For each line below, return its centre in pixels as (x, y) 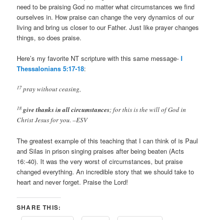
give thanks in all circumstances (67, 110)
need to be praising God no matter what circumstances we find (106, 6)
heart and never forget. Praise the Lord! (73, 182)
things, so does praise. (49, 37)
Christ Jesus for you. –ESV (52, 120)
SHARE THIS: (39, 207)
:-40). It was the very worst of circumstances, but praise (103, 162)
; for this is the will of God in (148, 110)
